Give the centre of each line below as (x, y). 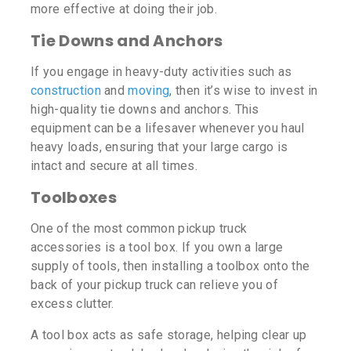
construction (66, 91)
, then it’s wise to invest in (244, 91)
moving (149, 91)
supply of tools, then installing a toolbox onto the (170, 266)
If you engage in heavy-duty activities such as (161, 72)
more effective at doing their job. (124, 9)
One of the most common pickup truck (139, 229)
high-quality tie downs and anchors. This (145, 110)
